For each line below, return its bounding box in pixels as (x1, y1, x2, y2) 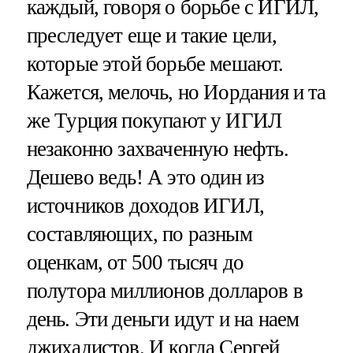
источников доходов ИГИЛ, (26, 193, 265, 217)
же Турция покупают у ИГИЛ (26, 108, 282, 132)
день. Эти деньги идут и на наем (26, 307, 299, 331)
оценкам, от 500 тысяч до (26, 250, 244, 274)
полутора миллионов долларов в (26, 278, 303, 303)
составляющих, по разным (26, 221, 252, 246)
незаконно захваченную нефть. (26, 136, 288, 161)
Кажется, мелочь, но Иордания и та (26, 80, 326, 104)
